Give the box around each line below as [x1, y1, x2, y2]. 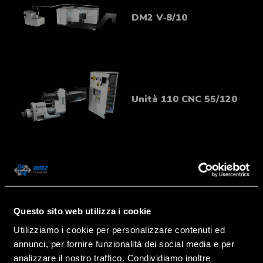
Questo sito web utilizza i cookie [14, 205, 151, 216]
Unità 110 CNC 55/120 [131, 93, 237, 106]
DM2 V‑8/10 [131, 11, 187, 24]
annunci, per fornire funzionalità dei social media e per [14, 238, 234, 249]
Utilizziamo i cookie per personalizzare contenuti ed [14, 224, 225, 235]
